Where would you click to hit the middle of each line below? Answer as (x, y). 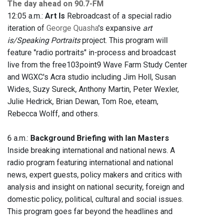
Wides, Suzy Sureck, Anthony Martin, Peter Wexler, (93, 89)
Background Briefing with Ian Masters (99, 138)
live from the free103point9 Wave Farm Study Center (97, 65)
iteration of (27, 28)
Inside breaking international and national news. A (91, 151)
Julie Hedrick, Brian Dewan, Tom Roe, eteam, (83, 102)
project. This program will (124, 41)
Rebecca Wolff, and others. (53, 114)
